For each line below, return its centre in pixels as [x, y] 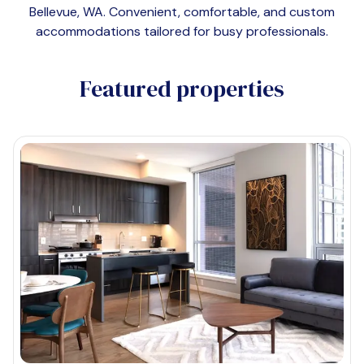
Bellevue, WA [66, 12]
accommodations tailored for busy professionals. [182, 31]
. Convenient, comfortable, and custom [219, 12]
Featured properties [182, 89]
